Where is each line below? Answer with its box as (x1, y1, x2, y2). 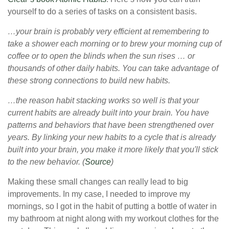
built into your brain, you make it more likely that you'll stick (8, 145, 218, 154)
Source (85, 157, 111, 167)
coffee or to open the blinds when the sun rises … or (8, 52, 195, 61)
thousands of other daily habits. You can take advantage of (8, 64, 218, 73)
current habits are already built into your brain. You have (8, 108, 209, 118)
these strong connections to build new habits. (8, 76, 170, 85)
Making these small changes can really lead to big (8, 177, 188, 187)
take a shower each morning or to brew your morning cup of (8, 39, 221, 49)
